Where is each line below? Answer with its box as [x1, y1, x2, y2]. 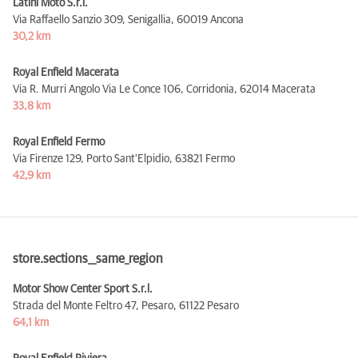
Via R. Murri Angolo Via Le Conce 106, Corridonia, [13, 83, 237, 95]
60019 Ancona [177, 14, 244, 26]
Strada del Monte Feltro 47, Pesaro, [13, 300, 177, 312]
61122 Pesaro [179, 300, 239, 312]
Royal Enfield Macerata [13, 66, 119, 78]
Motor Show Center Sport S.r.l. [13, 283, 153, 295]
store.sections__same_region [13, 252, 163, 265]
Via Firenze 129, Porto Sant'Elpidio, [13, 153, 173, 165]
